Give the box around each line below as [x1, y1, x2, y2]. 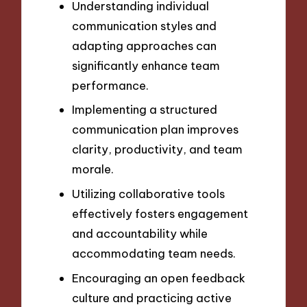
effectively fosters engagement [72, 206, 248, 221]
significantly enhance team [72, 58, 220, 73]
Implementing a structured [72, 102, 217, 117]
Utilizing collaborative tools [72, 186, 225, 201]
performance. [72, 77, 149, 93]
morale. [72, 162, 114, 177]
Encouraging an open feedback [72, 270, 245, 285]
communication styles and [72, 18, 217, 33]
